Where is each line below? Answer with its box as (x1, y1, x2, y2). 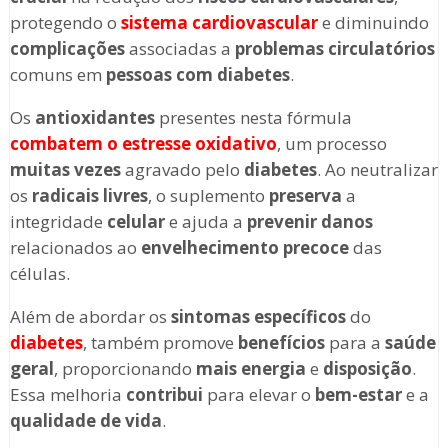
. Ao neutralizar (316, 158, 438, 182)
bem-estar (314, 383, 402, 407)
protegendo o (9, 11, 121, 35)
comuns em (9, 63, 106, 87)
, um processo (276, 132, 387, 156)
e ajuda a (164, 210, 247, 234)
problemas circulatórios (234, 37, 435, 61)
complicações (9, 37, 125, 61)
